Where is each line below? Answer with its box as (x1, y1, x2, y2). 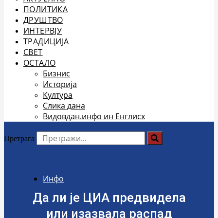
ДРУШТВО (23, 15, 63, 25)
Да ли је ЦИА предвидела (32, 190, 186, 205)
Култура (43, 90, 73, 100)
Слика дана (43, 100, 85, 111)
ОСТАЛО (23, 57, 56, 68)
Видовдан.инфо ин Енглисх (43, 111, 145, 122)
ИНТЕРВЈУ (23, 25, 62, 36)
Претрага (4, 134, 35, 143)
